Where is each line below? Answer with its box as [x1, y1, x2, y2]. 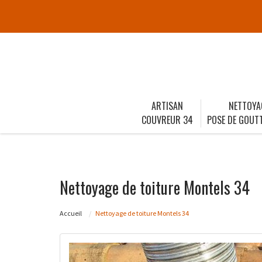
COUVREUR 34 [142, 112, 193, 127]
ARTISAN [151, 98, 183, 113]
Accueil [60, 208, 82, 218]
